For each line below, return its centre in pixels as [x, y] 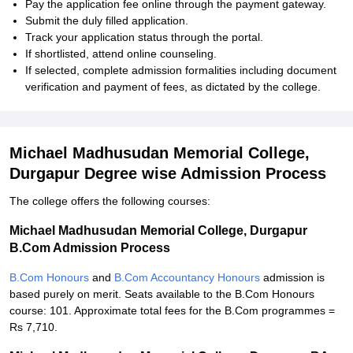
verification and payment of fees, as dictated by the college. [173, 87]
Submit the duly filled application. [107, 20]
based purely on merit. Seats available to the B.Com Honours [162, 294]
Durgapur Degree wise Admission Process [168, 173]
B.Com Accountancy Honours [187, 277]
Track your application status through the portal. [144, 37]
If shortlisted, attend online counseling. [121, 54]
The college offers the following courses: [110, 201]
